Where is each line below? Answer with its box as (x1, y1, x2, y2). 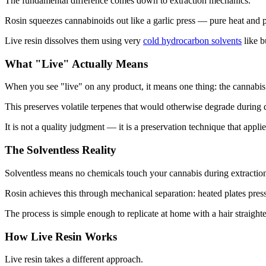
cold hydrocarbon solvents (143, 35, 242, 46)
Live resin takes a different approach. (5, 254, 143, 265)
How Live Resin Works (5, 230, 117, 243)
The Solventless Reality (5, 144, 116, 157)
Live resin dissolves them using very (5, 35, 143, 46)
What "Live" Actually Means (5, 57, 148, 70)
